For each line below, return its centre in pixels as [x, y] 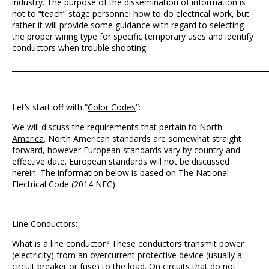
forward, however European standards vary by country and [126, 150]
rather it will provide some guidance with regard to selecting [128, 25]
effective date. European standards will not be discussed [121, 161]
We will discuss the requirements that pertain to [106, 127]
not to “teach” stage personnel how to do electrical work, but [131, 14]
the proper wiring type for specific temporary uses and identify [133, 36]
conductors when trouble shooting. [80, 48]
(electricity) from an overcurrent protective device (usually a [127, 255]
